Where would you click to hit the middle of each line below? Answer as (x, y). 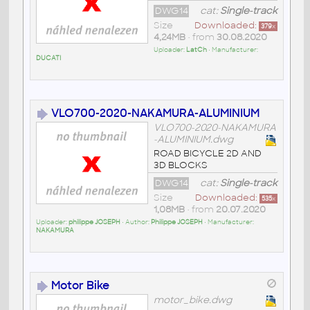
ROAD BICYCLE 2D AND (207, 154)
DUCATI (48, 58)
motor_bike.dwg (192, 300)
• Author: (135, 222)
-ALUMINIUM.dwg (193, 140)
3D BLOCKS (180, 165)
